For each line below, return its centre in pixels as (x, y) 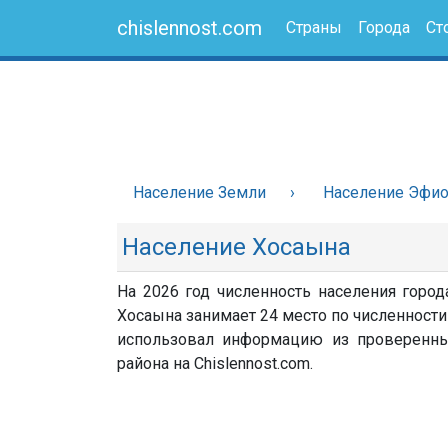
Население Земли (199, 192)
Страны (314, 27)
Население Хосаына (236, 247)
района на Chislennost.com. (215, 363)
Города (384, 27)
